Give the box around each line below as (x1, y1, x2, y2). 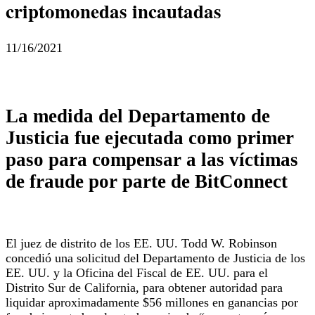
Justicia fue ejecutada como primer (6, 127, 294, 149)
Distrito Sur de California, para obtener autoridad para (6, 280, 283, 295)
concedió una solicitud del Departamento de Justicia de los (6, 250, 305, 265)
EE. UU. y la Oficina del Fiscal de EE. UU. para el (6, 265, 268, 280)
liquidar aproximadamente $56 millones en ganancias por (6, 295, 298, 309)
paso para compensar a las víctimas (6, 149, 298, 171)
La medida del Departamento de (6, 105, 270, 127)
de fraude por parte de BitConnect (6, 171, 288, 193)
